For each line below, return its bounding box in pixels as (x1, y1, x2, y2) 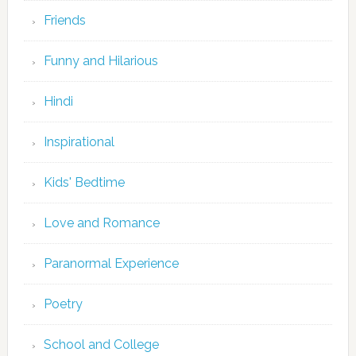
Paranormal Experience (43, 256, 179, 271)
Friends (43, 13, 86, 28)
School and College (43, 337, 159, 352)
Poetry (43, 296, 83, 311)
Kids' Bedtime (43, 175, 125, 190)
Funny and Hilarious (43, 53, 158, 68)
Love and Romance (43, 215, 160, 230)
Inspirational (43, 134, 114, 149)
